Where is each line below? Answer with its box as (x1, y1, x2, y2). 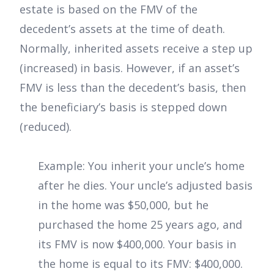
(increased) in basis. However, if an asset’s (20, 60, 240, 75)
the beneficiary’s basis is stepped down (20, 99, 227, 114)
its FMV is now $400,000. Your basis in (38, 236, 236, 251)
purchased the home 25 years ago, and (38, 217, 242, 232)
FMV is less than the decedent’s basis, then (20, 80, 246, 95)
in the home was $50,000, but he (38, 197, 209, 212)
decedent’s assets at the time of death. (20, 21, 225, 36)
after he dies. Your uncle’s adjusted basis (38, 177, 253, 193)
